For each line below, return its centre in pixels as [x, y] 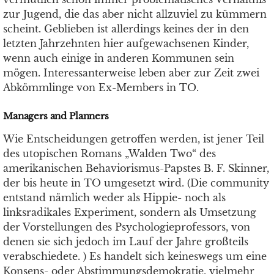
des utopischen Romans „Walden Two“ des [109, 154]
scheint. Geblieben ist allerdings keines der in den [126, 29]
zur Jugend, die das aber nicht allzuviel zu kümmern [135, 14]
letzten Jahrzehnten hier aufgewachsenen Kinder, [126, 43]
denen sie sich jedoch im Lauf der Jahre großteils [126, 242]
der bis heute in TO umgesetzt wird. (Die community [136, 183]
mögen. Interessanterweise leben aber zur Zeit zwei [131, 73]
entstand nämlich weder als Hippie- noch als [114, 198]
